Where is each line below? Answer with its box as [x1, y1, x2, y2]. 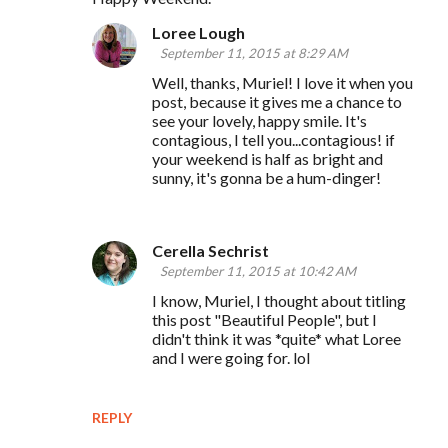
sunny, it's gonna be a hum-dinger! [152, 167, 381, 187]
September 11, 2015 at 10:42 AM [160, 262, 356, 279]
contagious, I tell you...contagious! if [152, 129, 395, 149]
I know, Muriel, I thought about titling [152, 290, 406, 310]
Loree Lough [152, 22, 245, 42]
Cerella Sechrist [152, 240, 269, 260]
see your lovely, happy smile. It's [152, 110, 367, 130]
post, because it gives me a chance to [152, 91, 402, 111]
